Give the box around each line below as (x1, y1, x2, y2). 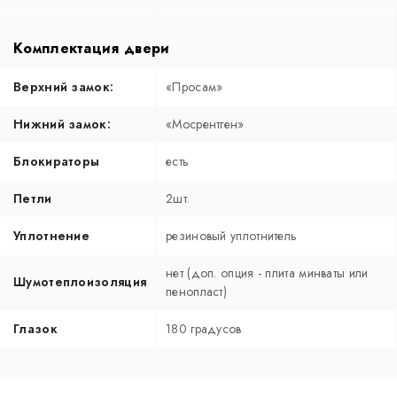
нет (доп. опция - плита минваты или (166, 263, 369, 282)
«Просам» (166, 77, 223, 96)
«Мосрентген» (166, 114, 245, 133)
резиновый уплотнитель (166, 226, 298, 245)
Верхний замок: (13, 77, 114, 96)
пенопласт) (166, 282, 227, 300)
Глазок (13, 319, 58, 338)
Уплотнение (13, 226, 90, 245)
